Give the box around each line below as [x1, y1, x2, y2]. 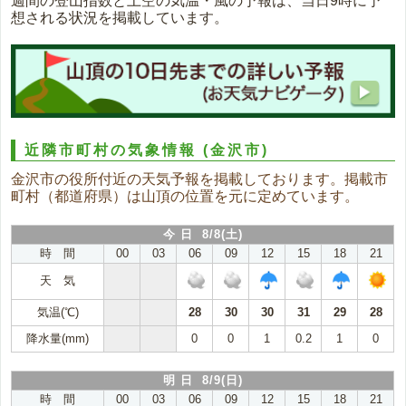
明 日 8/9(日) [162, 373, 243, 388]
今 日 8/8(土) [162, 227, 243, 242]
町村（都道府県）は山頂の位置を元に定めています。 [11, 188, 360, 205]
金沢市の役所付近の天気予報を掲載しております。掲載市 [11, 171, 389, 188]
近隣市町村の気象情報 [24, 142, 204, 159]
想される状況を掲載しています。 [11, 9, 229, 25]
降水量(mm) [26, 332, 90, 346]
